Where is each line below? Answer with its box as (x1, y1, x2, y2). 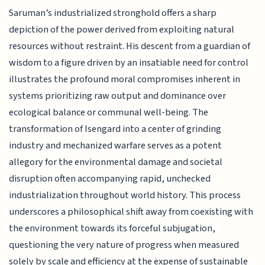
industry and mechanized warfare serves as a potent (9, 138, 222, 153)
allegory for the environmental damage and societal (9, 154, 223, 169)
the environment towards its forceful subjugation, (9, 221, 216, 235)
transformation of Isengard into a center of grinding (9, 121, 222, 136)
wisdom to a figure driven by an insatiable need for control (9, 55, 249, 70)
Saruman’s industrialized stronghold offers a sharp (9, 5, 217, 20)
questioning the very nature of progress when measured (9, 237, 240, 252)
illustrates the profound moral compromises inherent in (9, 72, 241, 86)
